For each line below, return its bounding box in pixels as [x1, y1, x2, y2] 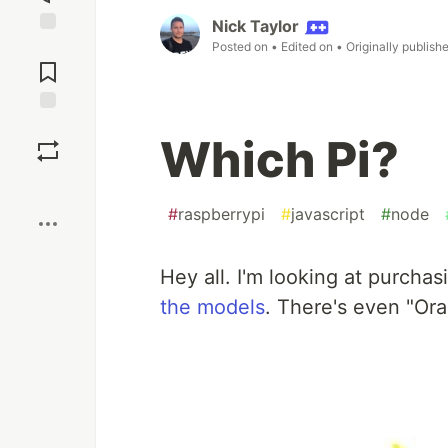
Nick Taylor [212, 16, 299, 37]
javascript [291, 204, 365, 225]
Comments [13, 55, 83, 73]
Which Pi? [160, 130, 399, 190]
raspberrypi [178, 204, 265, 225]
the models [160, 295, 265, 320]
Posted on [212, 39, 271, 55]
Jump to [21, 38, 75, 56]
